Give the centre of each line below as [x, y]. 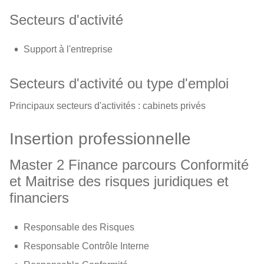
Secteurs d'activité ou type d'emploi [119, 83]
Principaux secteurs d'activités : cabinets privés [108, 106]
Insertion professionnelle [100, 139]
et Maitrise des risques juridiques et [119, 181]
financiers [39, 198]
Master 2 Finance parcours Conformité [129, 165]
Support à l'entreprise [68, 49]
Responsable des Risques [79, 227]
